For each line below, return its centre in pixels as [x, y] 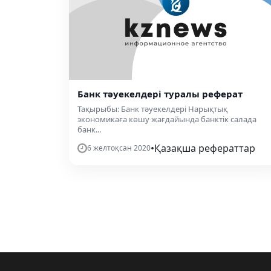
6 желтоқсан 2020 [119, 148]
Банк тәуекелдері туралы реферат [160, 94]
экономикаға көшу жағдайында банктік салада [167, 119]
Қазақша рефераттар [205, 149]
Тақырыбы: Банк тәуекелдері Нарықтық [152, 109]
